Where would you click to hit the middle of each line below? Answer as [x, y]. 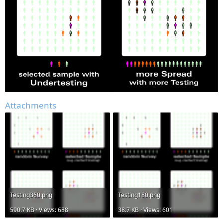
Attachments [31, 106]
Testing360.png [31, 195]
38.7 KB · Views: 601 [145, 210]
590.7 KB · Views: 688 [39, 210]
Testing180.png [139, 195]
